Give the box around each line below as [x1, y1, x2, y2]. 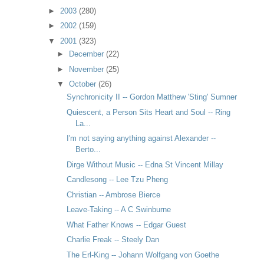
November [69, 64, 104, 74]
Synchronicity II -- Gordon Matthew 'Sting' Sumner [67, 93, 237, 102]
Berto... [75, 145, 101, 154]
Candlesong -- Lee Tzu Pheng [67, 175, 169, 184]
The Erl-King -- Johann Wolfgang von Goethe [67, 250, 220, 259]
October [69, 80, 97, 89]
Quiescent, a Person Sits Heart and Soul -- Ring [67, 107, 231, 117]
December [69, 49, 104, 59]
